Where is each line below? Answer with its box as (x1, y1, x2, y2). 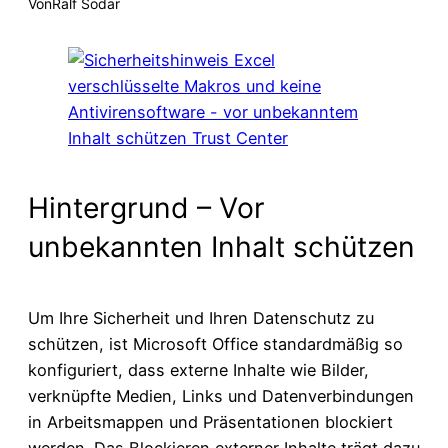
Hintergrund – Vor (28, 191, 265, 226)
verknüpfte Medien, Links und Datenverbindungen (28, 385, 414, 406)
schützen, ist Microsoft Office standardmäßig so (28, 333, 403, 354)
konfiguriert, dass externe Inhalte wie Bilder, (28, 359, 369, 380)
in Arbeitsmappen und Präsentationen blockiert (28, 411, 393, 432)
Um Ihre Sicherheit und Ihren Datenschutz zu (28, 307, 374, 328)
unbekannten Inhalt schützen (28, 230, 415, 265)
